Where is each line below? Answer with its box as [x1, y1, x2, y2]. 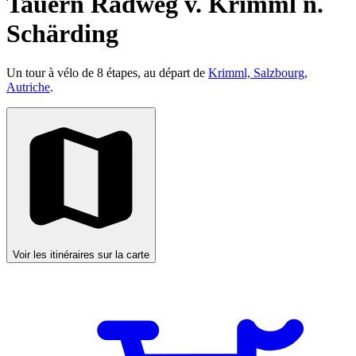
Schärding [6, 19, 118, 48]
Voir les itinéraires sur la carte [13, 248, 149, 261]
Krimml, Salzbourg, [208, 65, 308, 79]
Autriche [6, 79, 50, 94]
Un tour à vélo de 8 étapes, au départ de [6, 65, 208, 79]
